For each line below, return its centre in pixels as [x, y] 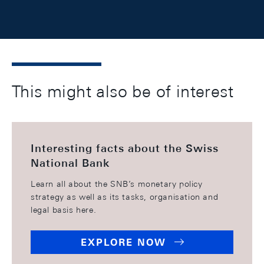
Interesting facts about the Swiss [125, 148]
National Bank [70, 163]
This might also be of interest [123, 91]
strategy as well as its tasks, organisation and [125, 197]
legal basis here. [64, 209]
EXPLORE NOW [123, 242]
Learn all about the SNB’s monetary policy [117, 184]
